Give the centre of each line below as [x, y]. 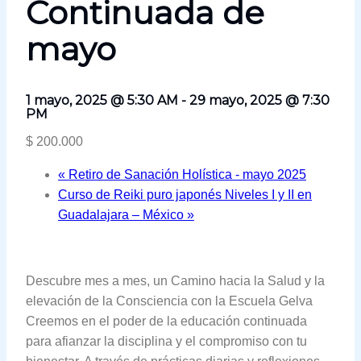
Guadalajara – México [122, 215]
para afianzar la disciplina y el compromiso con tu [166, 342]
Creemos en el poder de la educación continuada [166, 322]
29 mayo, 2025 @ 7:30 [259, 101]
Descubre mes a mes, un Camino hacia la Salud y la [175, 281]
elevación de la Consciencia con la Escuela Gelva [169, 301]
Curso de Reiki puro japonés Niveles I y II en [185, 195]
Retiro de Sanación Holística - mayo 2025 [186, 175]
